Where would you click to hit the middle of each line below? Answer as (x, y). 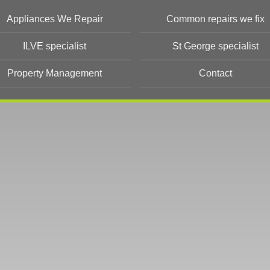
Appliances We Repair (55, 19)
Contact (215, 73)
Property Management (55, 73)
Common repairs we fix (215, 19)
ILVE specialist (55, 46)
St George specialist (215, 46)
